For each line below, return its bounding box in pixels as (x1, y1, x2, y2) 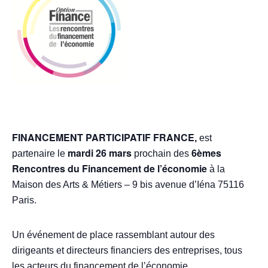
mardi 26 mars (68, 146, 132, 160)
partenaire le (12, 148, 68, 159)
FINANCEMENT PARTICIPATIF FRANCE (12, 130, 194, 144)
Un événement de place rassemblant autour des (12, 230, 215, 240)
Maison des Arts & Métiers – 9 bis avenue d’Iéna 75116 (12, 179, 244, 190)
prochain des (132, 148, 191, 159)
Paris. (12, 195, 36, 205)
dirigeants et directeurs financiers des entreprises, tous (12, 245, 242, 255)
